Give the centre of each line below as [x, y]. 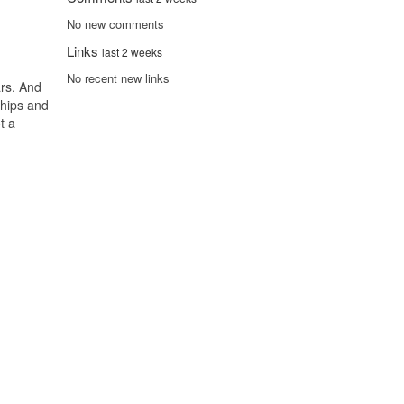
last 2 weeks [132, 52]
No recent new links [118, 78]
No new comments [115, 24]
